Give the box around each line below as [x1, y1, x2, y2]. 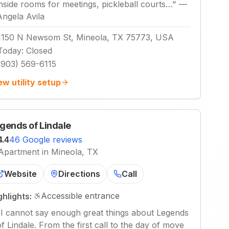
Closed [26, 45, 52, 56]
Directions [58, 169, 100, 179]
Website [4, 169, 37, 179]
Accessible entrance [41, 191, 120, 201]
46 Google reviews [9, 134, 82, 145]
